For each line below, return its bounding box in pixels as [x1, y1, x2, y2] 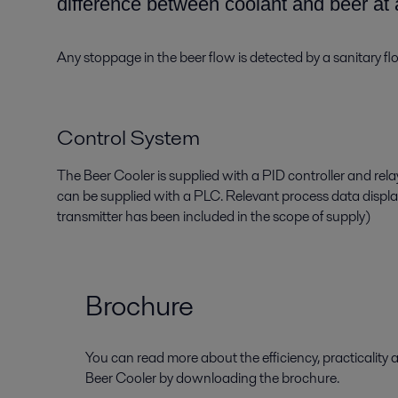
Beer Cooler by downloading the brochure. [85, 368, 339, 388]
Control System [57, 123, 204, 152]
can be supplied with [57, 186, 183, 206]
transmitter [57, 206, 125, 227]
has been [125, 206, 183, 227]
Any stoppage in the [57, 47, 177, 68]
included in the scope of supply [183, 206, 365, 227]
